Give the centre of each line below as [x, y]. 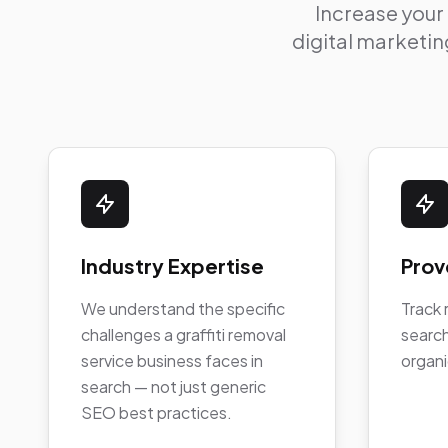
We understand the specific [183, 308]
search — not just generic [173, 386]
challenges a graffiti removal [183, 334]
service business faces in [172, 360]
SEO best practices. [156, 412]
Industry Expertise [172, 265]
